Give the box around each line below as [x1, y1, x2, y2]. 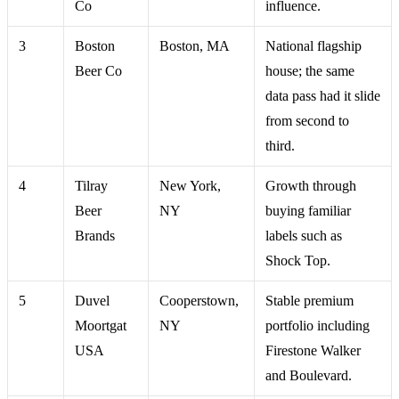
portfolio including [265, 317, 370, 333]
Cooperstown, [159, 292, 239, 308]
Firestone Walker [265, 342, 361, 358]
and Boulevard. [265, 367, 352, 383]
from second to [265, 112, 349, 128]
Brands [75, 227, 115, 243]
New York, [159, 177, 221, 193]
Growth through [265, 177, 356, 193]
